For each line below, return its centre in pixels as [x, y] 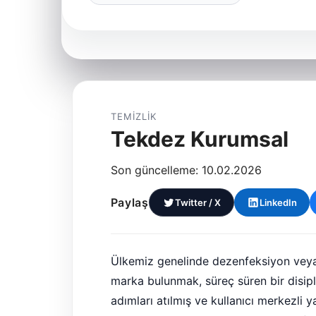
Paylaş [129, 202]
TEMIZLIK [134, 116]
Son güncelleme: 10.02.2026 [186, 170]
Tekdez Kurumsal [199, 139]
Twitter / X [197, 202]
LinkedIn [278, 202]
